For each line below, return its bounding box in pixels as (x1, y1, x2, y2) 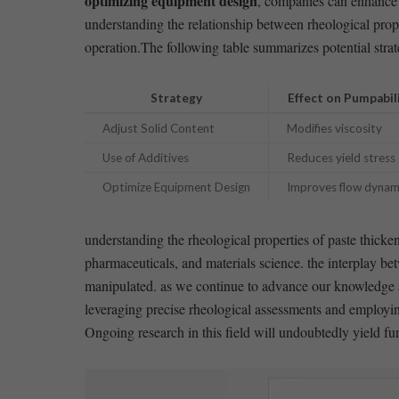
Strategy (150, 90, 202, 105)
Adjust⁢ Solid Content (102, 120, 215, 135)
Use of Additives (102, 150, 189, 165)
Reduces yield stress (286, 150, 395, 165)
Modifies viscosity (286, 120, 382, 135)
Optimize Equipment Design (102, 179, 250, 194)
